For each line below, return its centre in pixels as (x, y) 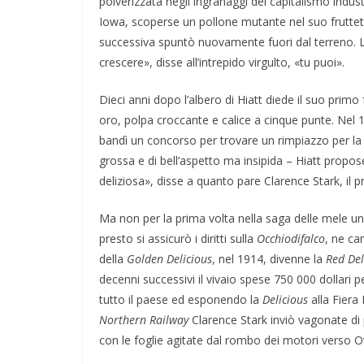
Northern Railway (144, 319)
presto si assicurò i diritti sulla (178, 238)
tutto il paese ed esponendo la (181, 299)
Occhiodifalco (291, 238)
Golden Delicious (169, 258)
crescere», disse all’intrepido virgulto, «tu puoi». (222, 62)
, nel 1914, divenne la (269, 258)
